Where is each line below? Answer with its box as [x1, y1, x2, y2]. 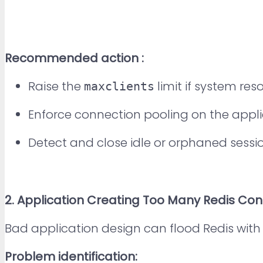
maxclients [84, 79, 154, 93]
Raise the [28, 77, 84, 95]
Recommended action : [5, 49, 144, 66]
